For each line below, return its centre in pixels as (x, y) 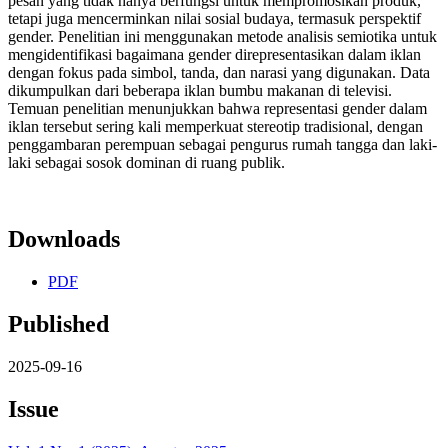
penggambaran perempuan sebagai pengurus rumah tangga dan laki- (222, 145)
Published (58, 323)
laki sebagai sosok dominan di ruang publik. (146, 163)
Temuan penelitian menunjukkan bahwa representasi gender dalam (217, 109)
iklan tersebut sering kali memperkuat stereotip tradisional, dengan (215, 127)
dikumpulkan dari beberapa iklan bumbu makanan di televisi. (200, 91)
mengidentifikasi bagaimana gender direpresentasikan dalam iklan (214, 55)
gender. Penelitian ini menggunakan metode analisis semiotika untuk (222, 37)
